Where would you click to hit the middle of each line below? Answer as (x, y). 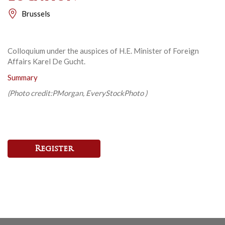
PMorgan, (69, 93)
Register (54, 149)
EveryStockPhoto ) (117, 93)
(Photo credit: (30, 93)
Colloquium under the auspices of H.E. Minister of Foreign (103, 51)
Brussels (36, 13)
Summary (23, 77)
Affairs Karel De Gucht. (46, 62)
